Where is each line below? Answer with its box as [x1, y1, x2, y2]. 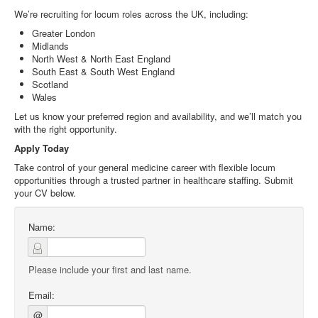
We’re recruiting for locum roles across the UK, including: [14, 7, 248, 21]
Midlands [32, 39, 69, 53]
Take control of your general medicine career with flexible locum [14, 160, 275, 174]
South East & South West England [32, 65, 175, 78]
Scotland [32, 77, 68, 91]
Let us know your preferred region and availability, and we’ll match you [14, 109, 302, 123]
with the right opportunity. [14, 122, 117, 136]
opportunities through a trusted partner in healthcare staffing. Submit [14, 173, 293, 187]
